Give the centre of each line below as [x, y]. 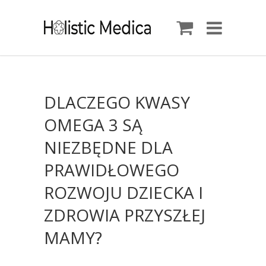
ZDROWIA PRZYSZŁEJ [125, 215]
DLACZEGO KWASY [117, 102]
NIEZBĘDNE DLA [108, 147]
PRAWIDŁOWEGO [112, 170]
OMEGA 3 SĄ [93, 125]
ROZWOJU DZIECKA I [123, 192]
